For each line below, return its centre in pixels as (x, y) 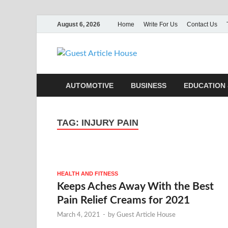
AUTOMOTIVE (90, 85)
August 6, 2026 (79, 24)
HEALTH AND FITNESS (88, 173)
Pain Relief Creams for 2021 (123, 200)
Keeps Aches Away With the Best (135, 186)
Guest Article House (146, 215)
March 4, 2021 (79, 215)
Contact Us (202, 24)
